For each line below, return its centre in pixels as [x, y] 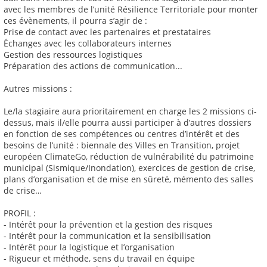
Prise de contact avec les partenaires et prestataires [107, 32]
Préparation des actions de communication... [93, 66]
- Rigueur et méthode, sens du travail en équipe [99, 259]
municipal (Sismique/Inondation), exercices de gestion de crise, [129, 168]
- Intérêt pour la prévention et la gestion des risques [108, 225]
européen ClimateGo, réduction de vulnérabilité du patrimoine [129, 157]
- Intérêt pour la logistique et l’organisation [89, 247]
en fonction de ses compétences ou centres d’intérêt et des [122, 134]
